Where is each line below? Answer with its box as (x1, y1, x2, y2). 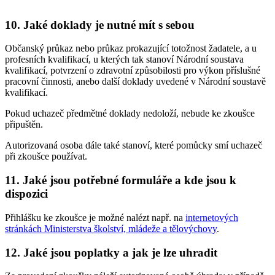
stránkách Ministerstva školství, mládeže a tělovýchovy (5, 223, 217, 234)
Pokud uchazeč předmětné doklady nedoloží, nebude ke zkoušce (5, 108, 255, 119)
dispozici (5, 187, 48, 201)
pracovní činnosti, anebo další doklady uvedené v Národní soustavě (5, 76, 266, 87)
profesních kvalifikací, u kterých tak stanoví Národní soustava (5, 54, 244, 65)
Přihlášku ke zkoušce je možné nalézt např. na (5, 212, 185, 223)
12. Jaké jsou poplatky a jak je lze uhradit (5, 246, 217, 259)
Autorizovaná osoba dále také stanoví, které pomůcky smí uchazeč (5, 140, 262, 151)
